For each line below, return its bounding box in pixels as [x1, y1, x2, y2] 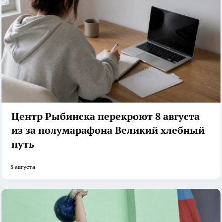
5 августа [10, 163, 35, 170]
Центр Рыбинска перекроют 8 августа [11, 110, 200, 123]
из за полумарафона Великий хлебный [11, 123, 205, 137]
